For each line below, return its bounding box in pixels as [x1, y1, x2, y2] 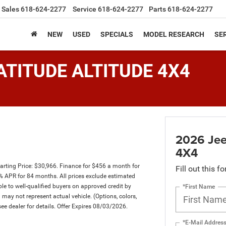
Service [73, 5, 96, 14]
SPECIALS [100, 30, 133, 39]
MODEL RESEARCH [143, 30, 204, 39]
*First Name [182, 183, 215, 190]
